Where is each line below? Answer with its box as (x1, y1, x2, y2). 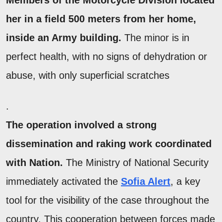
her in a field (6, 13, 68, 25)
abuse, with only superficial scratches (6, 70, 169, 81)
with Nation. (6, 157, 63, 168)
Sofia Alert (121, 176, 170, 187)
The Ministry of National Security (63, 157, 209, 168)
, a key (170, 176, 200, 187)
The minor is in (121, 32, 189, 44)
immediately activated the (6, 176, 121, 187)
